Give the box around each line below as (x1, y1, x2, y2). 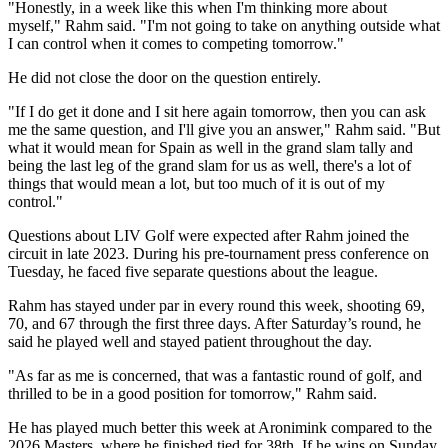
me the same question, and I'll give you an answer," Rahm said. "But (8, 120, 440, 138)
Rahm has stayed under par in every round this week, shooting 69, (8, 296, 425, 314)
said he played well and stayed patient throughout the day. (8, 332, 372, 350)
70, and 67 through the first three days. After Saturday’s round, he (8, 314, 421, 332)
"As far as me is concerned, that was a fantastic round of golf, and (8, 366, 422, 384)
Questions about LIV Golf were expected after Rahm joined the (8, 226, 409, 244)
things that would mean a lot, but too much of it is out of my (8, 174, 385, 192)
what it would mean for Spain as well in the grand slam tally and (8, 138, 413, 156)
